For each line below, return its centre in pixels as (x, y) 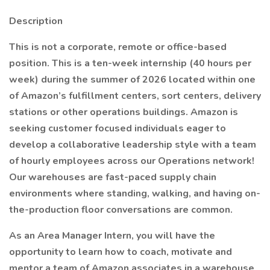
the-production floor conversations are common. (121, 210)
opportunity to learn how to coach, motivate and (121, 252)
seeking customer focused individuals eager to (118, 128)
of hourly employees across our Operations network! (132, 161)
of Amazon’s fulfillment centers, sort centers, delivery (135, 96)
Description (36, 21)
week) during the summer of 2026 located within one (132, 80)
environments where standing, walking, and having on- (135, 193)
